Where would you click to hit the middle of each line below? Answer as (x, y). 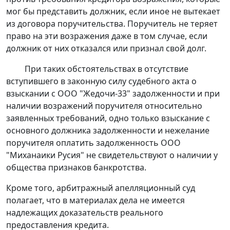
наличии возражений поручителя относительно (104, 106)
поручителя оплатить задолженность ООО (93, 143)
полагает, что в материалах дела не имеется (95, 200)
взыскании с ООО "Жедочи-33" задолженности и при (113, 94)
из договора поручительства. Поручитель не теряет (112, 24)
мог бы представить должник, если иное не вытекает (113, 12)
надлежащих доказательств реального (85, 213)
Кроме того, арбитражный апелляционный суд (101, 188)
